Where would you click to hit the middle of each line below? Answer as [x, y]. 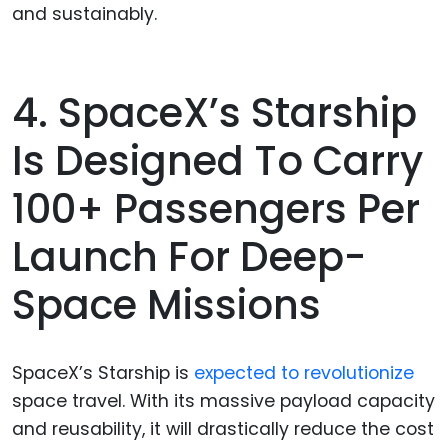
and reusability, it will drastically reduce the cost [223, 429]
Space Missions [166, 305]
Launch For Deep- [189, 257]
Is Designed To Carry [217, 161]
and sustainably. [84, 14]
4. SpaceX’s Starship [214, 113]
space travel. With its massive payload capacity [223, 401]
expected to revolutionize [304, 373]
